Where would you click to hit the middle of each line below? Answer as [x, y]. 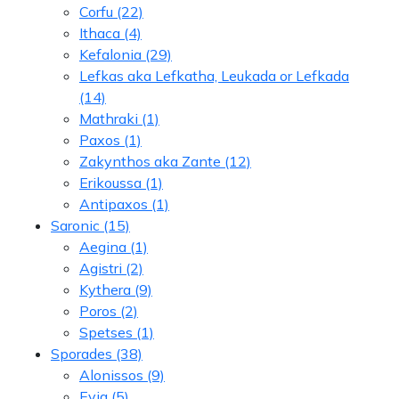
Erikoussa [110, 182]
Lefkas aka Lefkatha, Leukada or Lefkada [214, 75]
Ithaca [100, 33]
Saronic [75, 225]
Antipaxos [114, 204]
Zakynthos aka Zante [150, 161]
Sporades [81, 353]
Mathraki [109, 118]
